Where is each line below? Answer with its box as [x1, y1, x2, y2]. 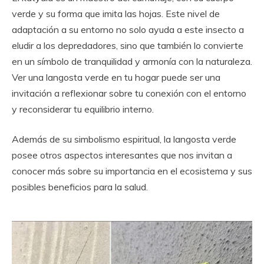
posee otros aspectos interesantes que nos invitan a [12, 149, 232, 161]
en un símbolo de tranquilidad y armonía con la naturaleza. [12, 55, 252, 67]
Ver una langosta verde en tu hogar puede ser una [12, 71, 220, 83]
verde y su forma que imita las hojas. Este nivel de [12, 8, 220, 19]
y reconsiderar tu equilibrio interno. [12, 103, 154, 115]
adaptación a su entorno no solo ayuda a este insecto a [12, 24, 244, 35]
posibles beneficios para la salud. [12, 181, 148, 193]
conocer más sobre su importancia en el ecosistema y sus [12, 165, 252, 177]
